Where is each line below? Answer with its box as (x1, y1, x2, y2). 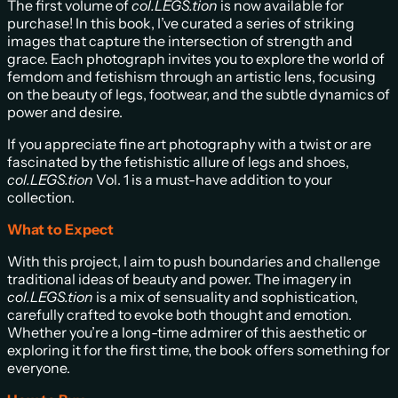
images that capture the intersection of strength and (7, 31, 353, 50)
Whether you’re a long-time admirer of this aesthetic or (7, 322, 367, 341)
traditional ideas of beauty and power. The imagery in (7, 269, 352, 288)
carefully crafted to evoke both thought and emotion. (7, 305, 352, 323)
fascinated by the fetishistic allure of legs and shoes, (7, 152, 349, 171)
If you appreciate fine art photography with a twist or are (7, 134, 371, 153)
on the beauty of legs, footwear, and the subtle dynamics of (7, 84, 390, 103)
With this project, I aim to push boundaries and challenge (7, 251, 380, 270)
